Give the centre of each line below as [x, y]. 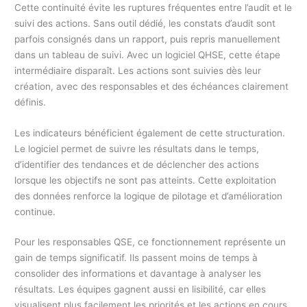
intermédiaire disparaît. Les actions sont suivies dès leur [138, 70]
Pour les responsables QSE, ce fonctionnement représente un [150, 242]
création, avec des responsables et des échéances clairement [152, 86]
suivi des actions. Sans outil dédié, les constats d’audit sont [145, 23]
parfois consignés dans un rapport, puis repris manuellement [148, 39]
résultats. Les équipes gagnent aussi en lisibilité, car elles [140, 290]
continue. [35, 211]
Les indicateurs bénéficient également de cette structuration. [150, 133]
